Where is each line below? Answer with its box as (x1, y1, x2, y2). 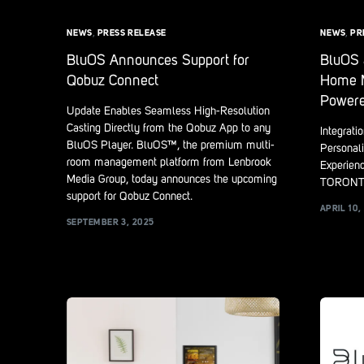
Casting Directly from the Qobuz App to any (67, 122, 271, 134)
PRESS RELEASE (97, 28, 167, 38)
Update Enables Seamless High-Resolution (67, 105, 270, 117)
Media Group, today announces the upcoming (67, 173, 277, 185)
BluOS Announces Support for (67, 53, 249, 68)
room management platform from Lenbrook (67, 156, 271, 168)
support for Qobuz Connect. (67, 190, 193, 202)
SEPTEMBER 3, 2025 (67, 219, 154, 228)
